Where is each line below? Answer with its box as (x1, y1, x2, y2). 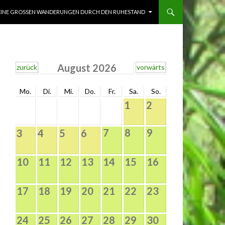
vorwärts (137, 63, 165, 71)
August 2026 (57, 62, 117, 74)
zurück (17, 63, 37, 71)
